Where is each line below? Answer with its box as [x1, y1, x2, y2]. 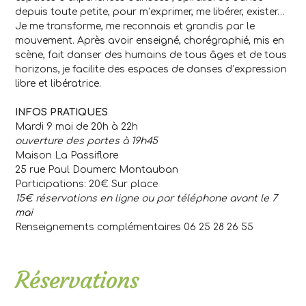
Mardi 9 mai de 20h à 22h [15, 122, 138, 133]
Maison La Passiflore [15, 150, 118, 161]
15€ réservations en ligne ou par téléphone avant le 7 [15, 193, 277, 204]
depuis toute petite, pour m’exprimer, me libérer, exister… [15, 7, 285, 18]
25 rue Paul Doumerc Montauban [15, 165, 178, 176]
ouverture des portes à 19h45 [15, 136, 158, 147]
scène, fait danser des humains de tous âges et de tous [15, 50, 287, 61]
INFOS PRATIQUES [15, 107, 108, 118]
